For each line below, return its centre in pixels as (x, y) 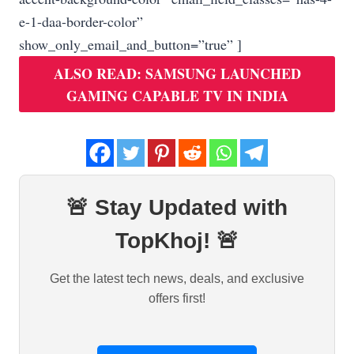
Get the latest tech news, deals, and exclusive (177, 278)
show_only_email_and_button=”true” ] (130, 45)
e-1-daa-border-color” (81, 22)
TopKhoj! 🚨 (177, 240)
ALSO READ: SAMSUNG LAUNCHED (177, 73)
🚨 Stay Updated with (177, 207)
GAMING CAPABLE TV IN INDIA (177, 95)
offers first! (177, 298)
